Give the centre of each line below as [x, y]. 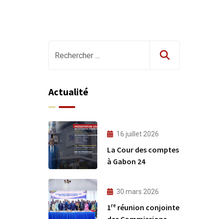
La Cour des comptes [143, 149]
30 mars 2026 [138, 191]
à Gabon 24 [126, 161]
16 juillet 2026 [138, 134]
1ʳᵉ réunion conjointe [143, 207]
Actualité [68, 92]
